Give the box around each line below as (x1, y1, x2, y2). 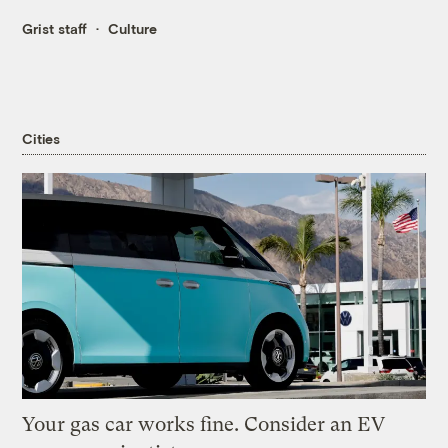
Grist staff (22, 20, 88, 38)
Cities (22, 129, 60, 147)
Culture (108, 20, 158, 38)
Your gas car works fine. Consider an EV (22, 413, 386, 437)
